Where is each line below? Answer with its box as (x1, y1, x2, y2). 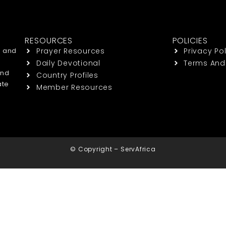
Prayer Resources (36, 45, 105, 56)
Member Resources (36, 82, 112, 92)
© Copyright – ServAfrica (70, 145, 156, 154)
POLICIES (172, 34, 208, 46)
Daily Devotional (36, 58, 100, 68)
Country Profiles (36, 70, 98, 80)
